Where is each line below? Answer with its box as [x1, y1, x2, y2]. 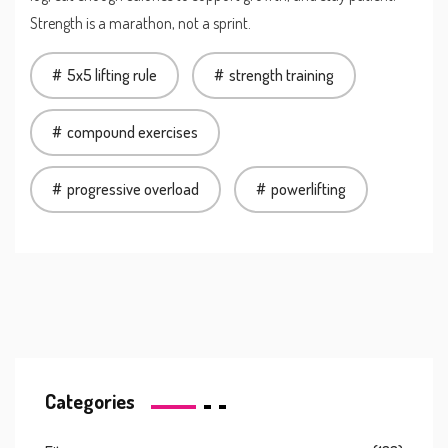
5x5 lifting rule [67, 64, 157, 85]
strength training [229, 64, 334, 85]
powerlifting [271, 178, 346, 199]
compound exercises [67, 121, 198, 142]
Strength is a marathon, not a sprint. [30, 12, 251, 33]
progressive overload [67, 178, 199, 199]
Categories [45, 387, 135, 414]
